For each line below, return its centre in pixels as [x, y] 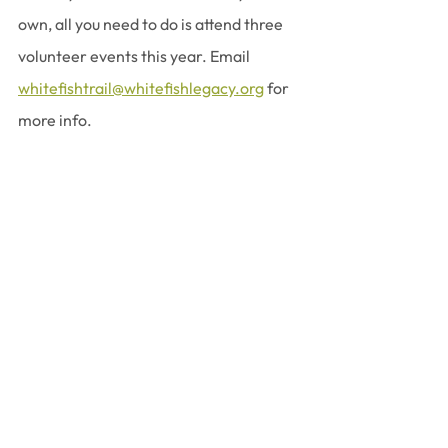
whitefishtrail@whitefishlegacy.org [141, 88]
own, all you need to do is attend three [152, 24]
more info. [55, 120]
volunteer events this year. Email [135, 56]
